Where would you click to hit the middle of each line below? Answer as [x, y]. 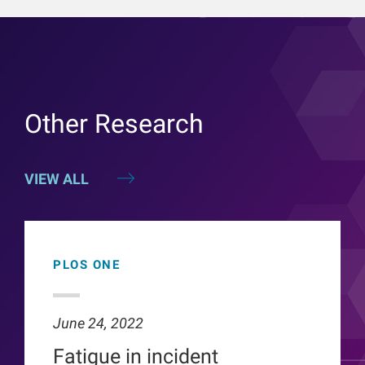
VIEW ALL [57, 178]
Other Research [114, 123]
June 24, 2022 [98, 323]
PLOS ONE [86, 264]
